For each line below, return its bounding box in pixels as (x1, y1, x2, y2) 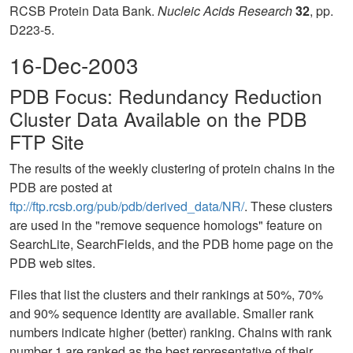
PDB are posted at (9, 178, 112, 196)
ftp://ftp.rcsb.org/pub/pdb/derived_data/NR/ (9, 197, 244, 215)
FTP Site (9, 128, 84, 155)
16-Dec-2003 (9, 49, 139, 80)
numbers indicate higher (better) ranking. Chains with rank (9, 323, 332, 341)
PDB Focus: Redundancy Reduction (9, 82, 322, 110)
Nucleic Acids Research (158, 2, 292, 20)
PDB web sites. (9, 254, 95, 272)
